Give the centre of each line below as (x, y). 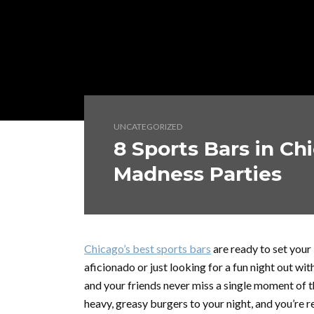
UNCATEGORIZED (148, 127)
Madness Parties (198, 174)
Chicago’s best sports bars (148, 248)
